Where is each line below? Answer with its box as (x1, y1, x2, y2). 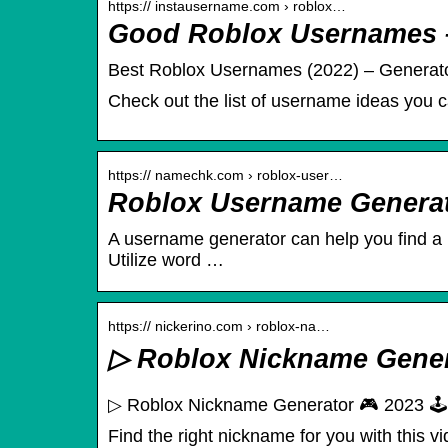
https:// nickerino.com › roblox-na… (108, 318, 330, 335)
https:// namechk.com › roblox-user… (108, 167, 343, 184)
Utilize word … (108, 250, 224, 271)
